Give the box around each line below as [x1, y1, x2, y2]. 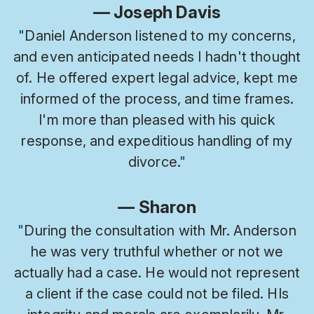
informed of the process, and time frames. [20, 90, 294, 107]
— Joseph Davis [93, 1, 221, 22]
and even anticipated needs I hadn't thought [13, 48, 301, 65]
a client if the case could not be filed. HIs [25, 285, 289, 302]
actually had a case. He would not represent [13, 264, 301, 281]
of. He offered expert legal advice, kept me [16, 69, 298, 86]
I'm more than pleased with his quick [39, 111, 275, 128]
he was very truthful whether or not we [30, 243, 284, 260]
